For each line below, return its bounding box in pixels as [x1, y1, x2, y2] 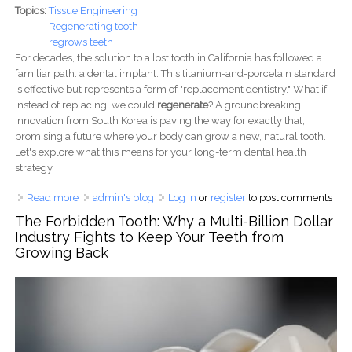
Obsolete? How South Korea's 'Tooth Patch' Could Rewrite [78, 207, 344, 219]
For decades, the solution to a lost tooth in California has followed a [14, 51, 322, 64]
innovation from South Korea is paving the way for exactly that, [14, 114, 305, 126]
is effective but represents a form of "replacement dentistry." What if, [14, 82, 329, 95]
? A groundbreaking [207, 98, 301, 111]
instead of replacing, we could [14, 98, 157, 111]
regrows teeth [48, 35, 113, 48]
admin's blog [92, 191, 154, 203]
